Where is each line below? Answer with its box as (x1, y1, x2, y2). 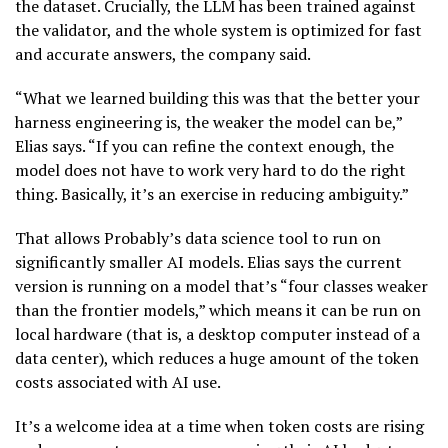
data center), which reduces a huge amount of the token (15, 346, 419, 369)
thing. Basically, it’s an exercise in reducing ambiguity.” (15, 182, 409, 205)
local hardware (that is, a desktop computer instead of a (15, 322, 420, 345)
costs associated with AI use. (15, 370, 224, 393)
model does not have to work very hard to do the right (15, 158, 406, 181)
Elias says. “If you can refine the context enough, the (15, 134, 394, 157)
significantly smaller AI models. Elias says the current (15, 250, 402, 273)
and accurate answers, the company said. (15, 42, 311, 65)
